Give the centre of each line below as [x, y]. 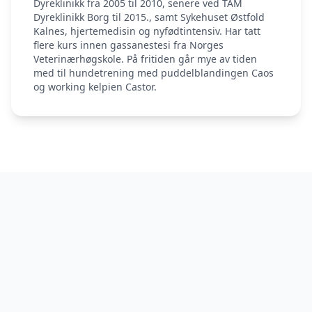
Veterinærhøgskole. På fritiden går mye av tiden [145, 59]
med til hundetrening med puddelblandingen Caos [154, 73]
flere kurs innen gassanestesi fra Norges [128, 45]
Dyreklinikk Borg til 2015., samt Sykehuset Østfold [149, 17]
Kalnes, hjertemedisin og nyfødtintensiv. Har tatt [147, 31]
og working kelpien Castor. [95, 87]
